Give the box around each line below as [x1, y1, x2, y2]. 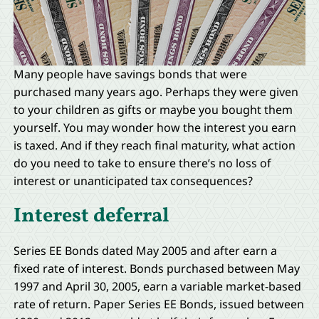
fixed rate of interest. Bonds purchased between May [13, 261, 300, 277]
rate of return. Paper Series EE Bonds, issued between [13, 296, 304, 313]
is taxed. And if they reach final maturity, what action [13, 137, 296, 153]
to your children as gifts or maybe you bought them [13, 101, 293, 117]
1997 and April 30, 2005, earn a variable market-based [13, 278, 301, 295]
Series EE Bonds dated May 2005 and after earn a [13, 243, 277, 259]
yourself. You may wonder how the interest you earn [13, 119, 296, 135]
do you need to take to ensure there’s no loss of [13, 155, 271, 171]
